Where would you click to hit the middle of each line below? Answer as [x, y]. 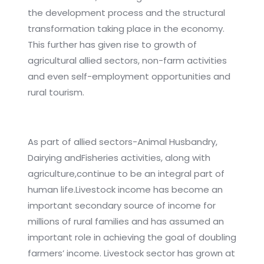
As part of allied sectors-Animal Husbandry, [122, 142]
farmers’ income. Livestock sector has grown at [131, 253]
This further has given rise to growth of [112, 45]
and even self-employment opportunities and [129, 77]
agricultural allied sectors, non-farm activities [127, 61]
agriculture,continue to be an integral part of [126, 174]
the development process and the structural [126, 13]
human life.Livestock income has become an [125, 190]
